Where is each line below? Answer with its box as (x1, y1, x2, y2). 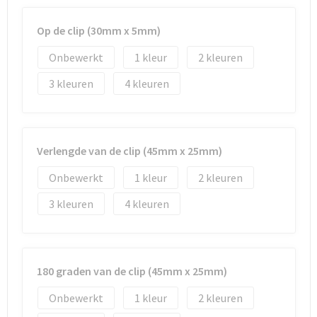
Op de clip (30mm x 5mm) (36, 23, 161, 38)
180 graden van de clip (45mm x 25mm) (36, 264, 227, 278)
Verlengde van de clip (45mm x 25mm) (36, 144, 222, 158)
